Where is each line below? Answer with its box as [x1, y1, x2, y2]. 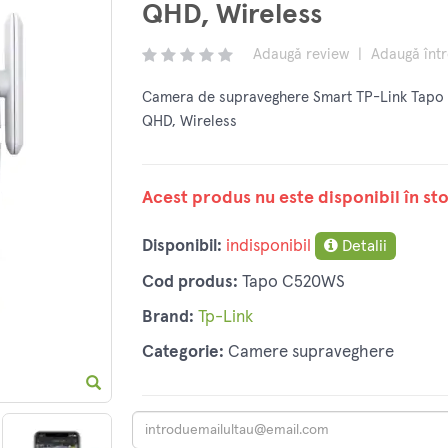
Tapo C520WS [241, 274, 345, 292]
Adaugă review [252, 47, 349, 63]
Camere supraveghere [227, 344, 394, 362]
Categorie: [141, 344, 224, 362]
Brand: [141, 309, 194, 327]
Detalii [337, 238, 387, 255]
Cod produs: [141, 274, 238, 292]
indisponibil [225, 238, 311, 256]
